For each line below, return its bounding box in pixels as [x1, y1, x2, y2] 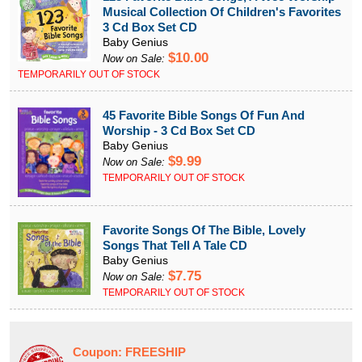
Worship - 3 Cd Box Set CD [103, 124, 255, 138]
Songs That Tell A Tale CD [103, 238, 247, 253]
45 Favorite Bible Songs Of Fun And [103, 108, 305, 123]
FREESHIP [125, 345, 186, 360]
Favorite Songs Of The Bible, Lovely [103, 223, 305, 238]
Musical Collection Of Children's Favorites [103, 5, 341, 19]
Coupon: [73, 345, 125, 360]
